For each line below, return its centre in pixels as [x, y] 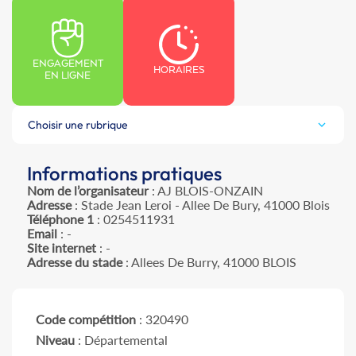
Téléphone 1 [60, 219]
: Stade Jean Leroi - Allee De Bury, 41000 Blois [200, 205]
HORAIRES [179, 70]
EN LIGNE [68, 76]
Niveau [55, 340]
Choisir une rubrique [78, 125]
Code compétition [86, 319]
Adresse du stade [74, 262]
